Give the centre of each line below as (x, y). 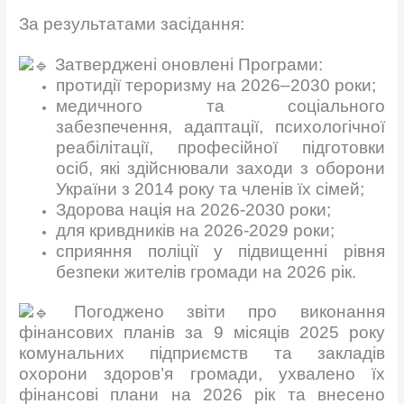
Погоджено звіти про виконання (229, 311)
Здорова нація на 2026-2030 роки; (194, 210)
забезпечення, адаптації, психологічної (220, 127)
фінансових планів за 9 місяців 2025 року (202, 332)
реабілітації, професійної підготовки (220, 148)
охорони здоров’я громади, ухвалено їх (202, 373)
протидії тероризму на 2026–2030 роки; (216, 86)
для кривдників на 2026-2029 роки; (196, 231)
